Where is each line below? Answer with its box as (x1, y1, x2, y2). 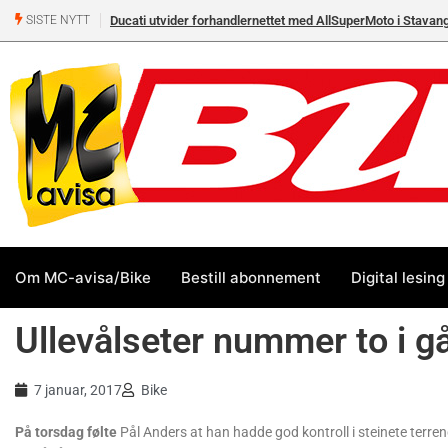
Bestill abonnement (181, 267, 321, 287)
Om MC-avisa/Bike (15, 267, 151, 287)
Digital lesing (351, 267, 445, 287)
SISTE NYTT (23, 13, 90, 28)
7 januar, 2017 (34, 382, 122, 398)
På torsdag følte (15, 424, 117, 440)
